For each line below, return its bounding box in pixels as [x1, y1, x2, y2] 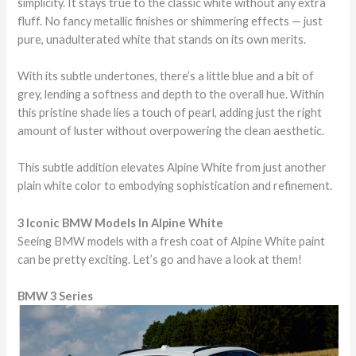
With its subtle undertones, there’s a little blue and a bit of [17, 68, 315, 83]
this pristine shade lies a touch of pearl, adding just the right [17, 105, 323, 119]
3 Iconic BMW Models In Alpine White [17, 215, 224, 230]
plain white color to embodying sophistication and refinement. [17, 179, 333, 193]
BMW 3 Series [17, 288, 94, 303]
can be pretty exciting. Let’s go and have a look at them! [17, 252, 303, 266]
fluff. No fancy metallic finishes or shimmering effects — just [17, 14, 323, 28]
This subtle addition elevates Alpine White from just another [17, 161, 327, 175]
